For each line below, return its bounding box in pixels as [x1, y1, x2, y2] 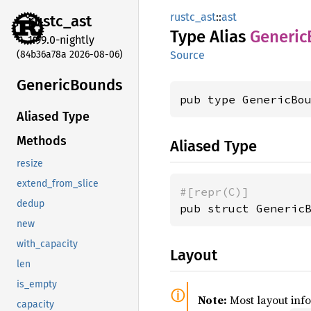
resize [17, 158, 43, 170]
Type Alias [170, 27, 250, 47]
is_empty [17, 278, 57, 291]
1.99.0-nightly [28, 33, 94, 47]
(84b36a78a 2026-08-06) [17, 48, 123, 60]
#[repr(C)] [180, 185, 249, 199]
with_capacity [17, 238, 78, 251]
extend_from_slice [17, 178, 99, 190]
